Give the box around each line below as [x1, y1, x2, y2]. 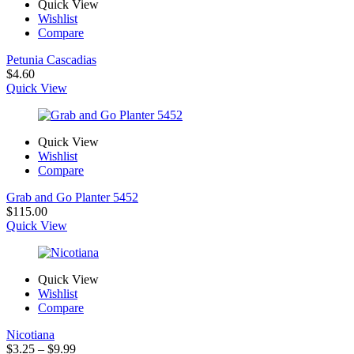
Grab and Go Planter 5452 [6, 190, 138, 204]
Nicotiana [6, 327, 55, 341]
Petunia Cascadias [6, 52, 96, 66]
